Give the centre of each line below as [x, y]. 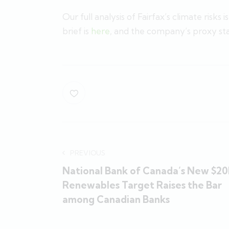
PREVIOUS [88, 153]
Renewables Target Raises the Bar [142, 185]
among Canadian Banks [116, 200]
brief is [77, 31]
